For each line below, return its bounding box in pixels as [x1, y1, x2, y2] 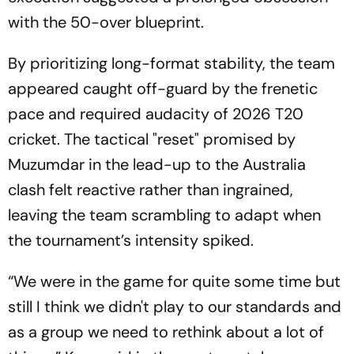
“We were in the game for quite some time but [8, 271, 341, 292]
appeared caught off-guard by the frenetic [8, 78, 318, 99]
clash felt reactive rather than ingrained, [8, 179, 293, 200]
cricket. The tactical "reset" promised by [8, 129, 296, 149]
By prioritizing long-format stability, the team [8, 53, 335, 73]
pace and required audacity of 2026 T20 [8, 104, 303, 124]
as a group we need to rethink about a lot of [8, 322, 324, 342]
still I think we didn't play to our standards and [8, 296, 341, 317]
